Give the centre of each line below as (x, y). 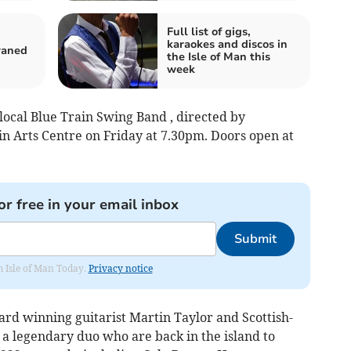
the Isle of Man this (219, 56)
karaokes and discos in (227, 44)
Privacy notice (120, 268)
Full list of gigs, (209, 31)
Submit (255, 239)
